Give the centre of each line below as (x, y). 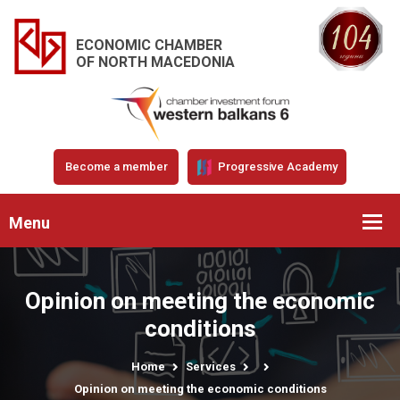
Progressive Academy (276, 166)
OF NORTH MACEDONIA (155, 62)
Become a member (116, 166)
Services (210, 366)
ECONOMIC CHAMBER (149, 45)
